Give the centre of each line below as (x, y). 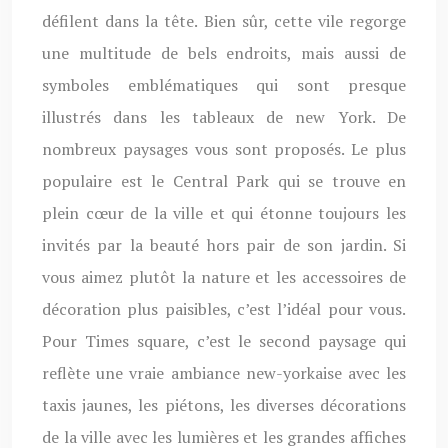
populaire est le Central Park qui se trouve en (224, 181)
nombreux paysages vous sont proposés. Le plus (224, 149)
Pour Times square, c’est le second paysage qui (224, 341)
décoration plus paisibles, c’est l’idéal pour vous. (224, 309)
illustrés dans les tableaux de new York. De (224, 117)
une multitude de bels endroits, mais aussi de (224, 53)
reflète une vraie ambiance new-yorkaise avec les (224, 373)
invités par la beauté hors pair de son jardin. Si (224, 245)
